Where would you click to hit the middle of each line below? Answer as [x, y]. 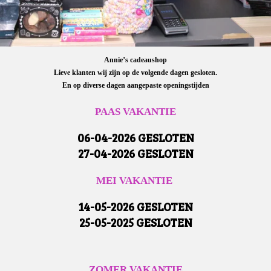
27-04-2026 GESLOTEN [135, 153]
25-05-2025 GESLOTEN [135, 222]
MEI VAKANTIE [135, 180]
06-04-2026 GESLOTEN [135, 137]
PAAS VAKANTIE [135, 111]
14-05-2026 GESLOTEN [135, 206]
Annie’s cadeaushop [135, 60]
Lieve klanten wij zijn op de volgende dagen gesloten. [135, 72]
